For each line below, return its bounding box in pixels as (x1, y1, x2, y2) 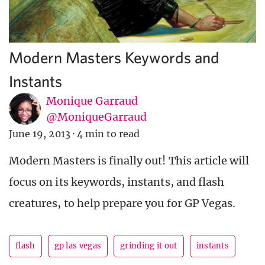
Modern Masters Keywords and (9, 48, 220, 67)
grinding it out (120, 241, 177, 251)
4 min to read (76, 128, 140, 140)
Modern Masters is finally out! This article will (9, 154, 250, 168)
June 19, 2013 (9, 128, 70, 140)
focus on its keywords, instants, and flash (9, 175, 225, 189)
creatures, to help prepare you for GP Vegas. (9, 196, 236, 211)
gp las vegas (54, 241, 102, 251)
